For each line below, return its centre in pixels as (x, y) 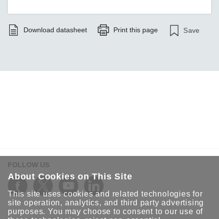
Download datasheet (55, 30)
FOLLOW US (29, 165)
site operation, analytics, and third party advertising (106, 203)
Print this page (136, 30)
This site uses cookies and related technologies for (105, 194)
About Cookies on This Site (70, 176)
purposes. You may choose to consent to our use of (106, 211)
